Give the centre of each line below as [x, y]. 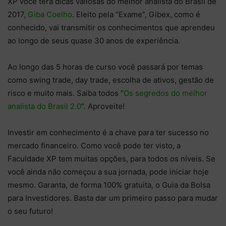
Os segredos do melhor [165, 93]
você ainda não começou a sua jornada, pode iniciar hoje [108, 172]
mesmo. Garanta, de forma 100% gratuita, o [85, 185]
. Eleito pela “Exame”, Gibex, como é [136, 15]
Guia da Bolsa [186, 185]
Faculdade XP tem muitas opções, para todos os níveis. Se [111, 159]
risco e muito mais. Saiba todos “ [66, 93]
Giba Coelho [50, 15]
